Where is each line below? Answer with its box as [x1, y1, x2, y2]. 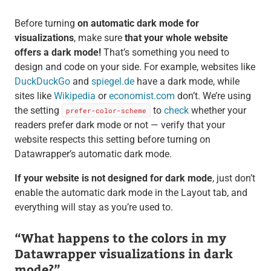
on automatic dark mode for [77, 17, 199, 29]
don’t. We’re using [174, 90, 251, 102]
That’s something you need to [100, 46, 229, 58]
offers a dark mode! [14, 46, 101, 58]
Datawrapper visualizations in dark [14, 245, 233, 262]
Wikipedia [53, 90, 96, 102]
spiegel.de [91, 75, 134, 87]
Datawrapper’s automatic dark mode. [14, 148, 172, 160]
